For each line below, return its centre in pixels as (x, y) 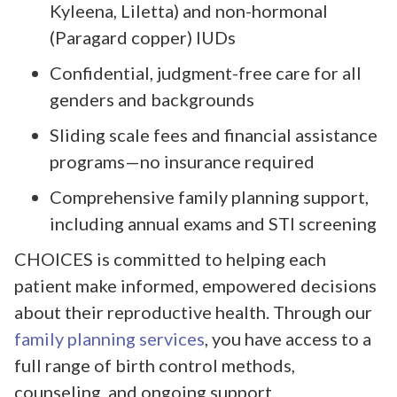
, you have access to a (288, 339)
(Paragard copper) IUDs (143, 38)
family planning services (109, 339)
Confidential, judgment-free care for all (206, 73)
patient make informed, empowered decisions (195, 286)
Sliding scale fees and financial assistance (214, 135)
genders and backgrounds (152, 100)
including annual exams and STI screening (213, 224)
